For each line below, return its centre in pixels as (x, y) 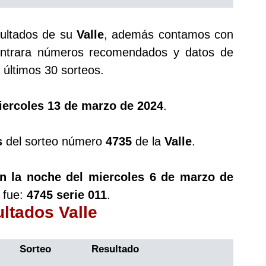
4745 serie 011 (67, 194)
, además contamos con (169, 34)
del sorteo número (54, 141)
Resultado (115, 249)
